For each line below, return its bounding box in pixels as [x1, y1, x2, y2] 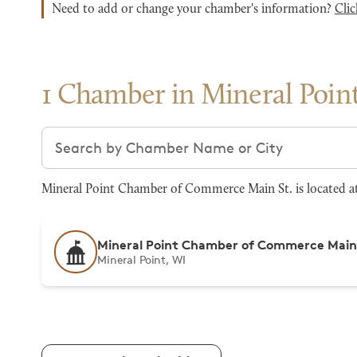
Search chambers [41, 127, 159, 145]
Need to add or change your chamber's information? [52, 3, 335, 16]
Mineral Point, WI [97, 253, 186, 266]
